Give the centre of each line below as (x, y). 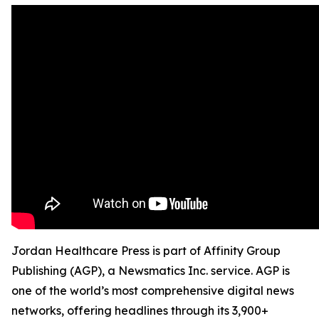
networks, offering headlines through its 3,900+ (140, 310)
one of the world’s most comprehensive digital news (153, 291)
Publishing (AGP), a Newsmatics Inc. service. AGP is (151, 271)
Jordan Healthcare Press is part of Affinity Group (146, 251)
